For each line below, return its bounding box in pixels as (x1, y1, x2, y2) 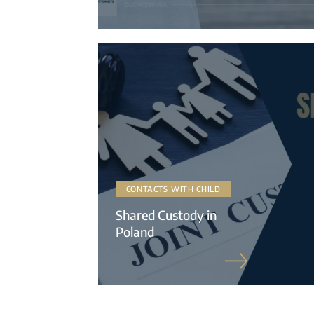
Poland (115, 223, 154, 240)
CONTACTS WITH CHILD (125, 184, 221, 193)
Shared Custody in (115, 206, 217, 223)
